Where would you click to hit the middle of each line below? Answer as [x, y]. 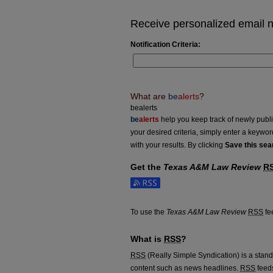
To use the [148, 212]
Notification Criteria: [165, 44]
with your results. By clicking [178, 145]
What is [147, 239]
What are [149, 96]
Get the [147, 167]
